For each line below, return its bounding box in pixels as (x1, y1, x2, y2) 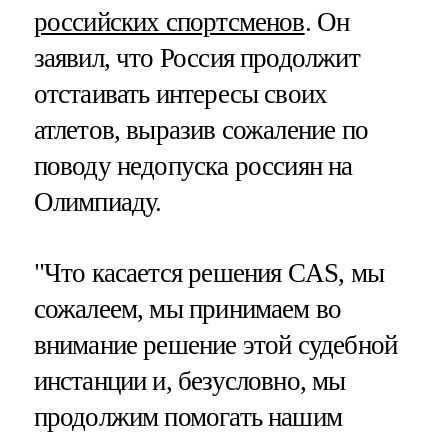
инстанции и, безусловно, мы (33, 365, 346, 396)
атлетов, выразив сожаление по (33, 114, 368, 145)
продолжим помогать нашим (33, 401, 343, 432)
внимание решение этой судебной (33, 329, 398, 360)
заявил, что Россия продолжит (33, 42, 360, 73)
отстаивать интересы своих (33, 78, 328, 109)
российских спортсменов (33, 6, 305, 37)
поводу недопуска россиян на (33, 150, 353, 181)
